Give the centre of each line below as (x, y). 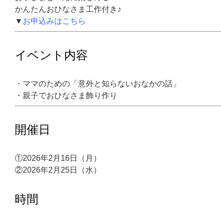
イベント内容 (51, 55)
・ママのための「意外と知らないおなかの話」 (98, 84)
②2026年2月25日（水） (58, 170)
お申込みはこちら (54, 21)
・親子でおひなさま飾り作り (66, 95)
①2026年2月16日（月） (58, 158)
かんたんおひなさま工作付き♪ (68, 9)
